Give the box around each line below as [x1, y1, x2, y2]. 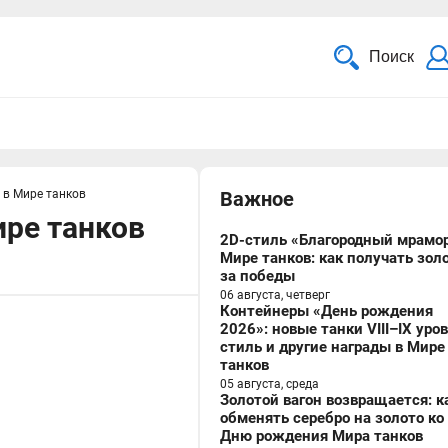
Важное [220, 187, 294, 211]
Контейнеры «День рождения [220, 302, 433, 320]
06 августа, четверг [220, 288, 330, 302]
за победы [220, 267, 295, 285]
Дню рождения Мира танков [220, 427, 423, 445]
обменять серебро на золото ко [220, 409, 444, 427]
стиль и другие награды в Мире [220, 338, 445, 356]
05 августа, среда [220, 377, 319, 391]
